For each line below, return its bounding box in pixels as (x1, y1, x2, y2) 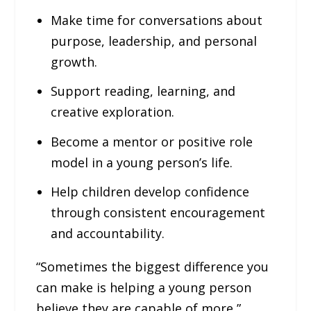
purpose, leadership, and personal (50, 32, 257, 49)
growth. (50, 53, 97, 70)
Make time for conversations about (50, 11, 262, 28)
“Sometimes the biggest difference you (36, 258, 269, 276)
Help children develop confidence (50, 183, 249, 201)
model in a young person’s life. (50, 153, 233, 171)
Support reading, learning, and (50, 83, 235, 100)
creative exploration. (50, 103, 174, 121)
